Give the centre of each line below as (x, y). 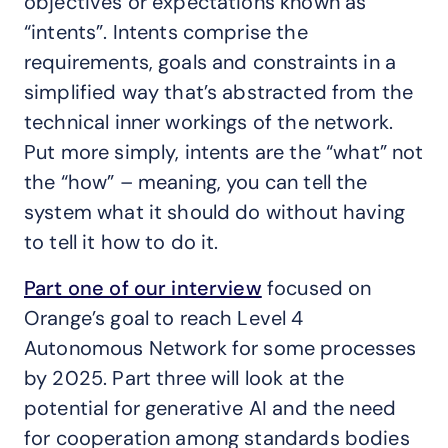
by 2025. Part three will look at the (184, 378)
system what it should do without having (214, 212)
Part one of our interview (143, 288)
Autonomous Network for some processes (220, 348)
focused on (316, 288)
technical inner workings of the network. (209, 122)
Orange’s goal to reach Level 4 (164, 318)
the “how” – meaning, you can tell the (196, 182)
